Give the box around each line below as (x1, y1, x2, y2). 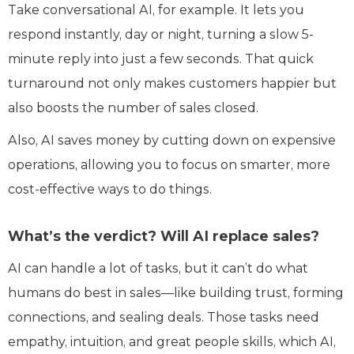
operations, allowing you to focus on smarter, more (8, 156, 330, 172)
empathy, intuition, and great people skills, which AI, (8, 333, 336, 349)
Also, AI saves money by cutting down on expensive (8, 132, 336, 148)
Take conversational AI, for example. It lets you (8, 2, 304, 17)
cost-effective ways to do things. (8, 181, 212, 197)
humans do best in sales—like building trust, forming (8, 284, 344, 300)
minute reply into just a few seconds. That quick (8, 51, 314, 66)
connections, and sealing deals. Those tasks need (8, 309, 319, 325)
